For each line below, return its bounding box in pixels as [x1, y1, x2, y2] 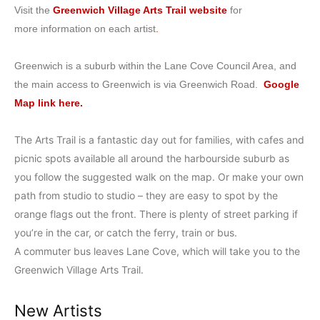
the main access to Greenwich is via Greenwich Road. [14, 79, 264, 90]
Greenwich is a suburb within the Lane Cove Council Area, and [14, 60, 296, 71]
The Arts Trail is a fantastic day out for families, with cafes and [14, 134, 304, 146]
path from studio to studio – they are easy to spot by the [14, 189, 278, 201]
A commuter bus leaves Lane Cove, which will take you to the [14, 245, 300, 257]
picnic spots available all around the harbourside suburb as [14, 152, 289, 164]
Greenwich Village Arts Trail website [53, 4, 227, 16]
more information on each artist [14, 23, 156, 34]
